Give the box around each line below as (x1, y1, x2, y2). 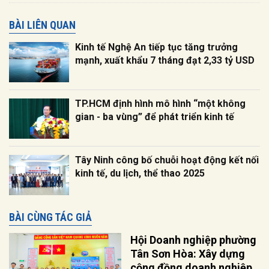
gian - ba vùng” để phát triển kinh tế (75, 110, 234, 122)
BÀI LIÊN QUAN (9, 18, 76, 31)
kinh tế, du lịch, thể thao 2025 (75, 167, 205, 179)
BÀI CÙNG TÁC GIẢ (9, 210, 92, 223)
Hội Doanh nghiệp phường (130, 233, 257, 246)
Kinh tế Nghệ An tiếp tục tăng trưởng (75, 41, 238, 53)
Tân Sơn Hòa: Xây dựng (130, 247, 246, 260)
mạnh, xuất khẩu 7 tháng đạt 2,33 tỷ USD (75, 54, 255, 66)
